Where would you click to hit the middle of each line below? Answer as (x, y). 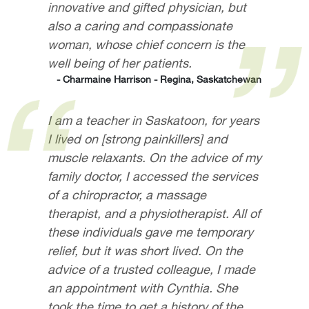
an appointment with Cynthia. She (142, 288)
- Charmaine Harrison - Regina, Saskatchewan (159, 79)
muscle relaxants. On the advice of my (154, 158)
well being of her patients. (119, 63)
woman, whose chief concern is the (146, 44)
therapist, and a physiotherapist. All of (153, 214)
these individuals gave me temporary (150, 232)
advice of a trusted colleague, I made (151, 270)
